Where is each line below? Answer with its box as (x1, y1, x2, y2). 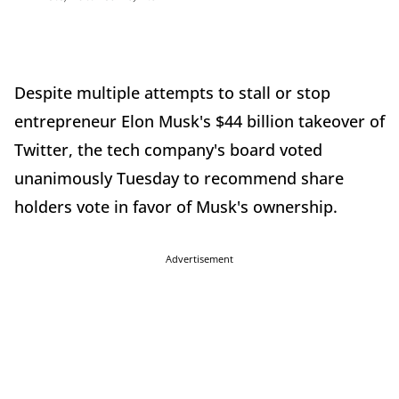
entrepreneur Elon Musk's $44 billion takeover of (14, 110, 385, 133)
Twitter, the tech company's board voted (14, 139, 322, 161)
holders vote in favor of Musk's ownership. (14, 196, 342, 218)
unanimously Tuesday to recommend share (14, 167, 344, 190)
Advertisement (166, 252, 233, 266)
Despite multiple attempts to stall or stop (14, 82, 330, 104)
